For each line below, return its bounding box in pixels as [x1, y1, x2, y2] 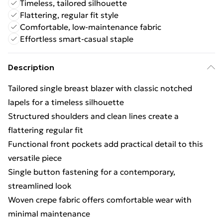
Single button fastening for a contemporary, [8, 167, 175, 177]
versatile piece [8, 153, 62, 163]
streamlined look [8, 181, 72, 191]
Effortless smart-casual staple [20, 34, 133, 44]
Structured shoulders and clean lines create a [8, 111, 179, 121]
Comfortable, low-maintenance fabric [20, 22, 161, 32]
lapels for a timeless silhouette [8, 97, 124, 107]
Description [8, 62, 54, 72]
